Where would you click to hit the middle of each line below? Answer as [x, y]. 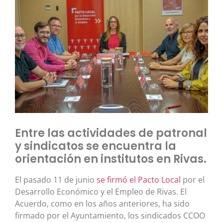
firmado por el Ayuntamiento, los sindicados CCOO [110, 215]
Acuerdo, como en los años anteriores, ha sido [102, 203]
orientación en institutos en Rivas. [111, 159]
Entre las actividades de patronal [111, 133]
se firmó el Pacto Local [140, 179]
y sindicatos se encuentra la [96, 146]
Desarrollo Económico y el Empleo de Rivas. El [101, 191]
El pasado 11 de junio [56, 179]
